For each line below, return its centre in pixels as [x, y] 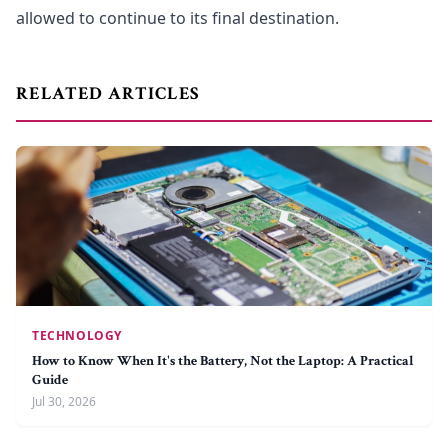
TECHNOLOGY [77, 335]
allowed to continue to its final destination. [177, 18]
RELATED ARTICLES [108, 93]
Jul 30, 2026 [64, 401]
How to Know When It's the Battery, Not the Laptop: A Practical [223, 361]
